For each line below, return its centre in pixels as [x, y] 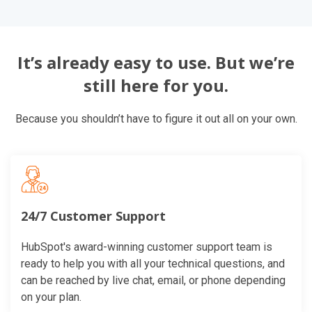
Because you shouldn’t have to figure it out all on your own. [156, 118]
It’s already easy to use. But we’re [156, 62]
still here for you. [156, 85]
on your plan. [51, 297]
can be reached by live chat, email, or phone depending [153, 280]
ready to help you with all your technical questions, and [153, 263]
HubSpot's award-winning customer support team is [147, 247]
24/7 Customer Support [93, 216]
